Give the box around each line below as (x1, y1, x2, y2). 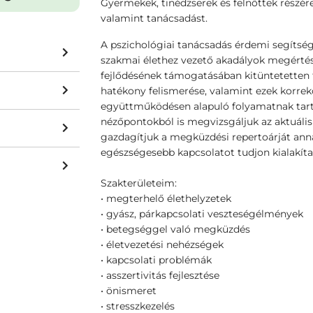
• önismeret (101, 284, 156, 297)
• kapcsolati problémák (101, 254, 212, 266)
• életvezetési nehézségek (101, 238, 224, 251)
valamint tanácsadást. (101, 12, 208, 24)
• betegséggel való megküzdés (101, 223, 250, 235)
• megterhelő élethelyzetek (101, 192, 231, 205)
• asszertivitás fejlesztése (101, 269, 219, 282)
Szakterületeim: (101, 177, 177, 189)
